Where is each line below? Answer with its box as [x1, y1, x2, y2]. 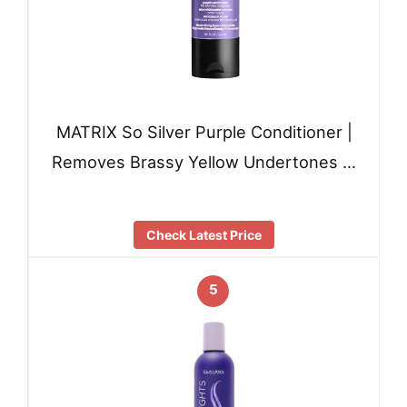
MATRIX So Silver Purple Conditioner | [55, 121, 352, 142]
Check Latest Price [146, 226, 262, 243]
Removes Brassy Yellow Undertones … [52, 152, 356, 173]
